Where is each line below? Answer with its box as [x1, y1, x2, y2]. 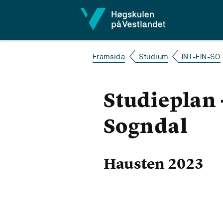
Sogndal [104, 118, 188, 138]
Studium [138, 52, 168, 61]
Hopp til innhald [10, 7, 75, 18]
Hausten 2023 [104, 154, 204, 173]
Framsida [93, 52, 125, 61]
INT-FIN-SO [181, 52, 221, 61]
